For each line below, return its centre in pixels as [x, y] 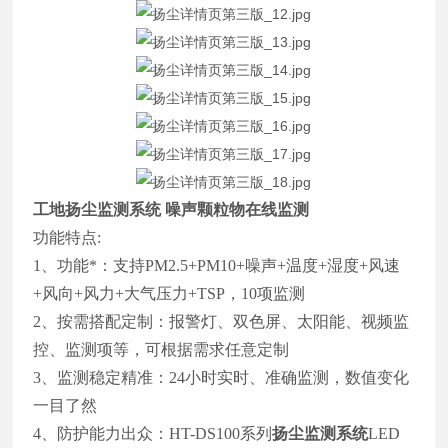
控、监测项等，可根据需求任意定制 [161, 349]
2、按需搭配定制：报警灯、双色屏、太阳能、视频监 [221, 321]
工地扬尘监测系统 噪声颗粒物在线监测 [171, 209]
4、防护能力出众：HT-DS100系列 [153, 433]
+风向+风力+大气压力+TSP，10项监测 [169, 293]
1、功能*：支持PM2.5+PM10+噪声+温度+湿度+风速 [217, 265]
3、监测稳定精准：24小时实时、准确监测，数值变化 [221, 377]
